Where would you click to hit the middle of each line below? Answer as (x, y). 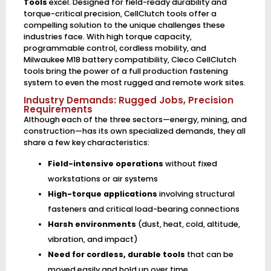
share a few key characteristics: (86, 143)
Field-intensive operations (105, 164)
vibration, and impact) (93, 240)
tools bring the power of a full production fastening (126, 71)
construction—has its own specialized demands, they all (134, 131)
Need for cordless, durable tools (116, 255)
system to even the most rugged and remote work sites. (134, 82)
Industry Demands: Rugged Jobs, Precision (128, 100)
